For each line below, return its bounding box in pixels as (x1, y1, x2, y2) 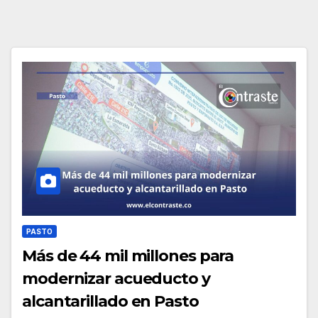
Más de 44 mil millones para (22, 246, 234, 265)
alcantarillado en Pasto (22, 291, 199, 311)
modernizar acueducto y (22, 268, 210, 288)
